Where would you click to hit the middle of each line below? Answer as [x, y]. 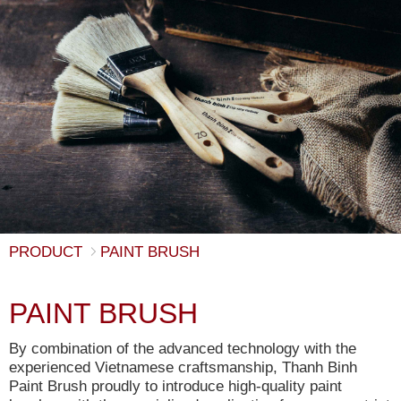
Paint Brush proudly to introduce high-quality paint [175, 386]
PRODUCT [46, 252]
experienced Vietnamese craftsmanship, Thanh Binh [183, 367]
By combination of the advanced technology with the [183, 349]
